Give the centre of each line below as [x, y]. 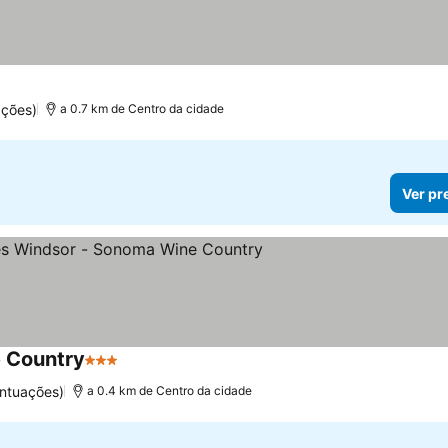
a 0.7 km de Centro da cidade [142, 108]
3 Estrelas [121, 370]
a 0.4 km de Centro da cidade [170, 390]
